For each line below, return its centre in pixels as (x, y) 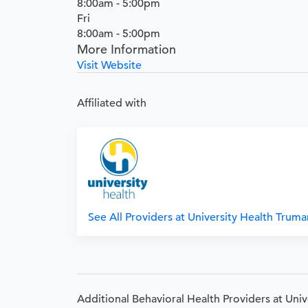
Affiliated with (112, 103)
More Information (126, 49)
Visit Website (109, 65)
